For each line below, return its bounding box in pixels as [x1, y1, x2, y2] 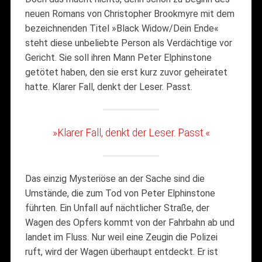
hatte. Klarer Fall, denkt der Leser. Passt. [25, 81, 192, 92]
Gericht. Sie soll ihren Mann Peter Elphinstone [25, 51, 212, 63]
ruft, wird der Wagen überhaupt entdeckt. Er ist [25, 246, 218, 257]
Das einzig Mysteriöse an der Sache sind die [25, 173, 205, 184]
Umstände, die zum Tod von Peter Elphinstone [25, 187, 215, 199]
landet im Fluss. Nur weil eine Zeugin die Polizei [25, 231, 218, 243]
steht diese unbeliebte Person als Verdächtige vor [25, 37, 232, 49]
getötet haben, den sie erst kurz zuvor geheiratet [25, 66, 227, 78]
